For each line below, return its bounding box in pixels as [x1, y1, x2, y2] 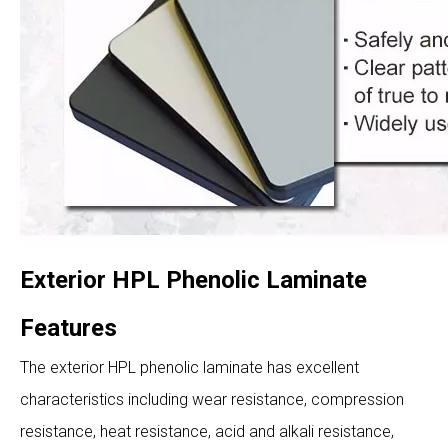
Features [20, 314, 117, 342]
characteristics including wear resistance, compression [20, 390, 404, 409]
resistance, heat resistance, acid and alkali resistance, [20, 422, 394, 441]
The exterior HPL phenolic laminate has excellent [20, 358, 359, 377]
